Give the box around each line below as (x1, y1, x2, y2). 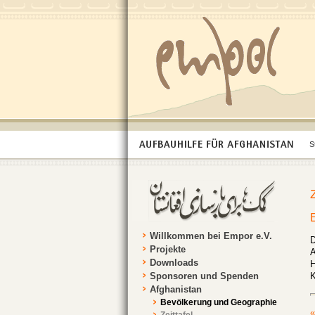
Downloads (150, 257, 198, 268)
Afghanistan (150, 283, 202, 295)
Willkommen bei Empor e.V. (150, 230, 272, 241)
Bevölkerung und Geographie (160, 297, 277, 307)
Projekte (150, 243, 186, 255)
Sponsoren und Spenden (150, 270, 259, 281)
